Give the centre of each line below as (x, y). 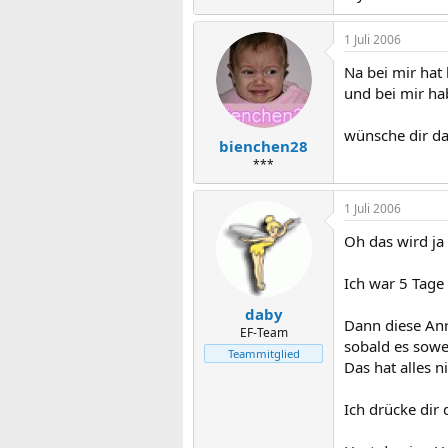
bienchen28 (263, 145)
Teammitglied (263, 353)
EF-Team (263, 332)
